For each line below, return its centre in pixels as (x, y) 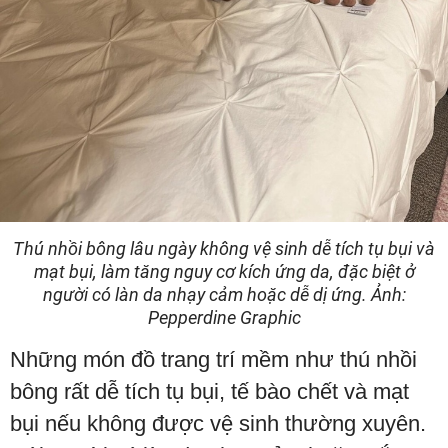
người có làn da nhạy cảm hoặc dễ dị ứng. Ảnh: (224, 295)
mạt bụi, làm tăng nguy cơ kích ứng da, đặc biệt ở (224, 272)
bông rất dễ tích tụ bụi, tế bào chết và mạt (209, 392)
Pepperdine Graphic (224, 318)
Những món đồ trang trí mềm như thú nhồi (213, 360)
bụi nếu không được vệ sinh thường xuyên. (218, 424)
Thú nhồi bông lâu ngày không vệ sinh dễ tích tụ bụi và (224, 249)
